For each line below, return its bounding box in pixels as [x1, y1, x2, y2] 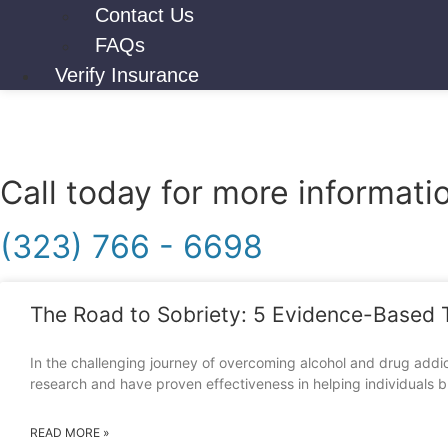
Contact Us [95, 4, 194, 26]
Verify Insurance [55, 64, 199, 86]
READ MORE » [30, 425, 109, 440]
